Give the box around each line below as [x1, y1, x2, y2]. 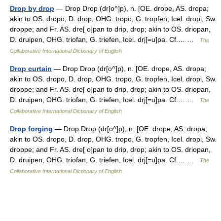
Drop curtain [10, 65, 52, 73]
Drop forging [10, 125, 53, 133]
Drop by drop [10, 4, 54, 12]
